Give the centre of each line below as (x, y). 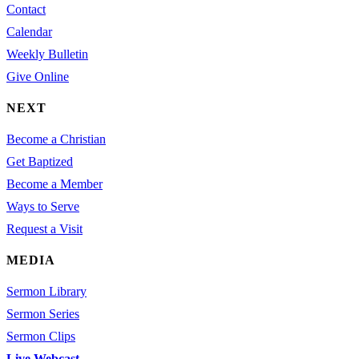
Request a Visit (44, 229)
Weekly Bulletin (47, 54)
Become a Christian (56, 139)
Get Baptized (40, 162)
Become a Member (54, 184)
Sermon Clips (41, 337)
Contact (26, 10)
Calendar (29, 32)
